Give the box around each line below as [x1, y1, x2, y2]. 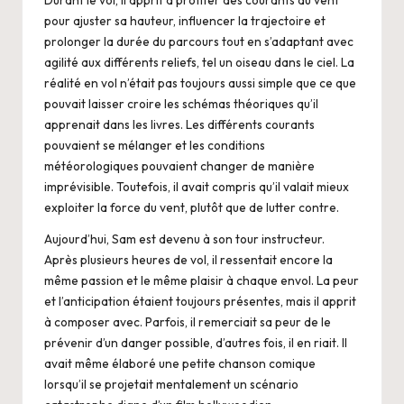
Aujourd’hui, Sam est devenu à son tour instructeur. [44, 230, 325, 247]
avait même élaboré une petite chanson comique [44, 354, 316, 372]
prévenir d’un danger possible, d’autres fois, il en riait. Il [44, 334, 347, 351]
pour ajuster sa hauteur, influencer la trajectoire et [44, 12, 326, 29]
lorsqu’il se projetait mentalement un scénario [44, 375, 298, 392]
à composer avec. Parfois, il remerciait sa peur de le [44, 313, 331, 330]
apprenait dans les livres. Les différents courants [44, 115, 315, 133]
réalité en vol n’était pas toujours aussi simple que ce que [44, 74, 356, 91]
